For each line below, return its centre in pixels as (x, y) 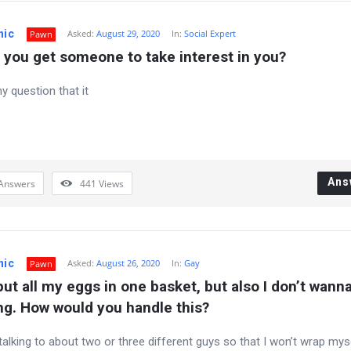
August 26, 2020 (128, 263)
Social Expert (210, 33)
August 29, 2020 (128, 33)
